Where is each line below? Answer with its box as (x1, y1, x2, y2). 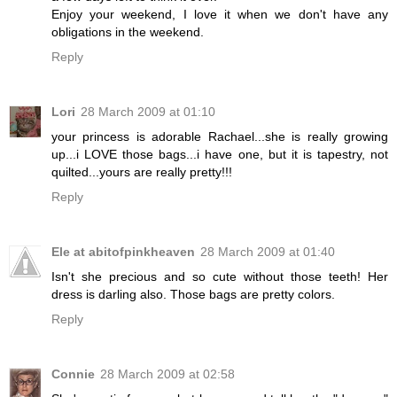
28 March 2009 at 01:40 (200, 245, 335, 260)
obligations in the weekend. (51, 25, 204, 40)
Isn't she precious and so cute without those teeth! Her (51, 269, 388, 284)
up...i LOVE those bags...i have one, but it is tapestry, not (51, 147, 388, 162)
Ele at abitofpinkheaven (51, 245, 195, 260)
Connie (51, 367, 95, 382)
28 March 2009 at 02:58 (100, 367, 235, 382)
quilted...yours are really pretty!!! (51, 165, 232, 180)
